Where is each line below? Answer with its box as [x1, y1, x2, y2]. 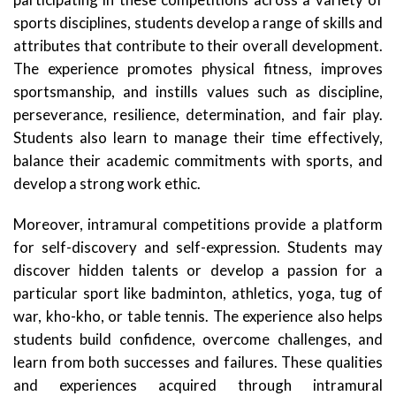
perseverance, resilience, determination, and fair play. [13, 104, 383, 124]
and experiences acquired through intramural [13, 375, 383, 394]
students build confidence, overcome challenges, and [13, 329, 383, 348]
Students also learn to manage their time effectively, [13, 127, 383, 147]
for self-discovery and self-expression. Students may [13, 237, 383, 256]
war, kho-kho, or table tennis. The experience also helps [13, 306, 383, 325]
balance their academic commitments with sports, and [13, 150, 383, 170]
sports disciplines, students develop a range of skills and [13, 12, 383, 32]
